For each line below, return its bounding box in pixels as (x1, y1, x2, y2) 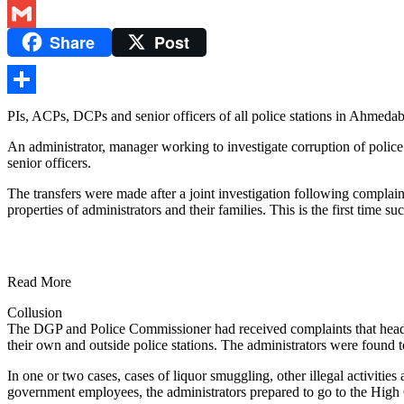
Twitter (7, 5, 48, 21)
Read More (7, 274, 71, 290)
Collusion (7, 305, 62, 321)
